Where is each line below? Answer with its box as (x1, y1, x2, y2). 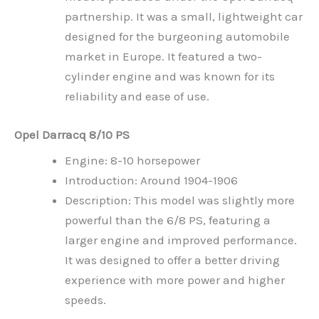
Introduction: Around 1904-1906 (65, 173, 238, 188)
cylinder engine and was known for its (65, 69, 275, 84)
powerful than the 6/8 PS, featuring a (65, 213, 271, 228)
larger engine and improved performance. (65, 233, 297, 248)
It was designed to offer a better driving (65, 253, 280, 268)
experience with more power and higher (65, 273, 285, 288)
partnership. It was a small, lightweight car (65, 9, 303, 24)
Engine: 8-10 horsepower (65, 153, 200, 168)
